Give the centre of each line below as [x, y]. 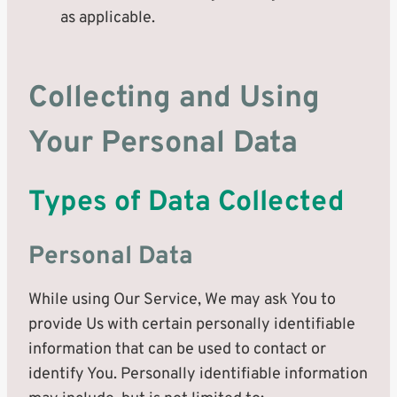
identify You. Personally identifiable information [198, 374]
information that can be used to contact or [177, 350]
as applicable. [108, 18]
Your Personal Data [163, 144]
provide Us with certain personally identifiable [192, 325]
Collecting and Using [174, 99]
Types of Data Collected [186, 203]
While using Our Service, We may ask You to [182, 300]
